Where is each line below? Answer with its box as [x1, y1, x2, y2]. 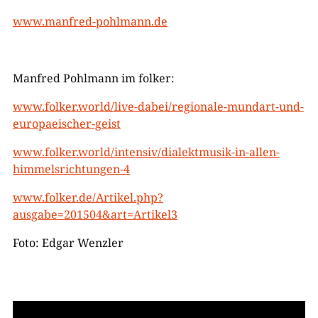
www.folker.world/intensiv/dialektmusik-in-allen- [12, 144, 280, 160]
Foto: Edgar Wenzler [12, 235, 124, 251]
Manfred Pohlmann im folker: [12, 70, 175, 86]
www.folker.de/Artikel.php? [12, 190, 163, 205]
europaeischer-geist [12, 116, 121, 131]
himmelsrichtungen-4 [12, 161, 130, 177]
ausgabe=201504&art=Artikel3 [12, 207, 177, 222]
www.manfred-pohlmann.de [12, 13, 168, 29]
